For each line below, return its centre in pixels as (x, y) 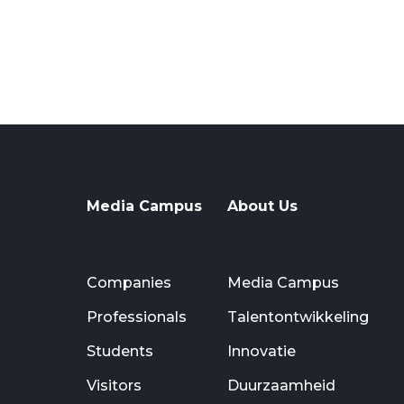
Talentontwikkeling (298, 317)
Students (120, 352)
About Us (262, 207)
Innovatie (261, 352)
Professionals (137, 317)
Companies (129, 283)
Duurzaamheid (281, 386)
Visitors (114, 386)
